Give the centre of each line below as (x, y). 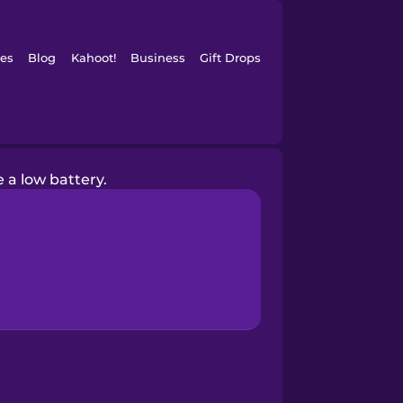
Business (157, 58)
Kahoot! (93, 58)
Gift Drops (231, 58)
